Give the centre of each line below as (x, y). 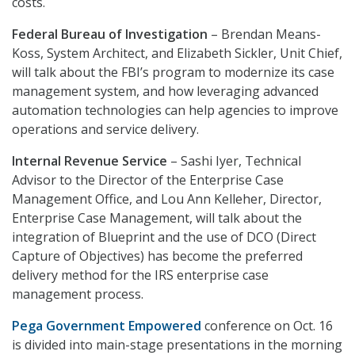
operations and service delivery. (105, 130)
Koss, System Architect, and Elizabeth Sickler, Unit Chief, (177, 53)
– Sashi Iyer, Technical (234, 161)
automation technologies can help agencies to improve (175, 111)
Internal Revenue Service (90, 161)
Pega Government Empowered (107, 326)
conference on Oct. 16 (267, 326)
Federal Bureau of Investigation (110, 34)
